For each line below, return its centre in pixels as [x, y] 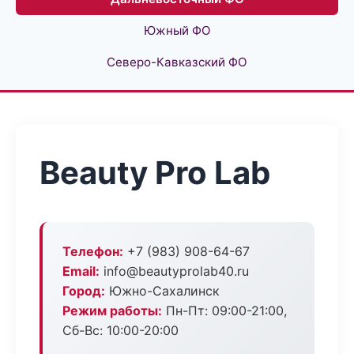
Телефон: [93, 251]
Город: [84, 291]
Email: [81, 271]
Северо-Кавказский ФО [177, 62]
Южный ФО [177, 30]
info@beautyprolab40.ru [174, 271]
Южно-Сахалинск [162, 291]
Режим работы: [112, 311]
